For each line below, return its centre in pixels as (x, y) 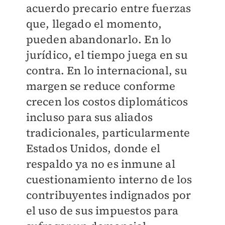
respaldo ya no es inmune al (100, 164)
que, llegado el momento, (94, 24)
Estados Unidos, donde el (93, 148)
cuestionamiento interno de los (109, 180)
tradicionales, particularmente (108, 133)
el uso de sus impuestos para (102, 211)
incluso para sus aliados (89, 117)
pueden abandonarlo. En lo (99, 39)
